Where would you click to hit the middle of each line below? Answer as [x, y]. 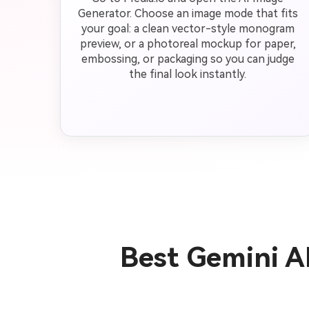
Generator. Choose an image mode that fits [188, 13]
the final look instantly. [188, 74]
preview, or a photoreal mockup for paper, [188, 44]
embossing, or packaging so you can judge [188, 59]
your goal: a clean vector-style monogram [188, 29]
